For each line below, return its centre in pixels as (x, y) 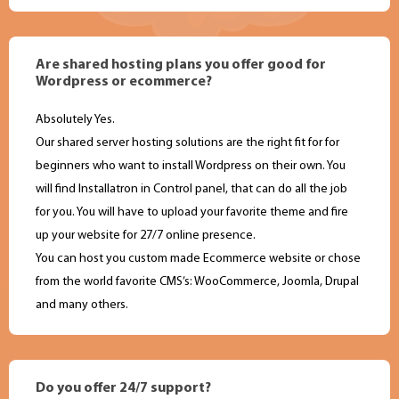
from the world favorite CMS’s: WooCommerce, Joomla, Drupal (197, 282)
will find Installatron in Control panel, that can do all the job (191, 190)
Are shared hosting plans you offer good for (181, 65)
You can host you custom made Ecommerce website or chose (198, 259)
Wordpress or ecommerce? (124, 82)
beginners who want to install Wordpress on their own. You (191, 167)
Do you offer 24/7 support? (123, 389)
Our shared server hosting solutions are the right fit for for (187, 143)
